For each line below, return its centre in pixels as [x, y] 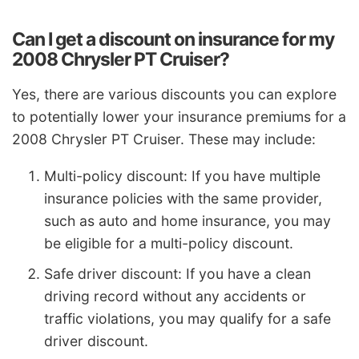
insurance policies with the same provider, [183, 199]
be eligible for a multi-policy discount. [169, 244]
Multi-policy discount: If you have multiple [182, 176]
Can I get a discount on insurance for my [173, 39]
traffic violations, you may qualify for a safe [188, 319]
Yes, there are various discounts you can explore [174, 95]
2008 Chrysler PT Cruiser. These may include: [164, 139]
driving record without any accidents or [175, 296]
